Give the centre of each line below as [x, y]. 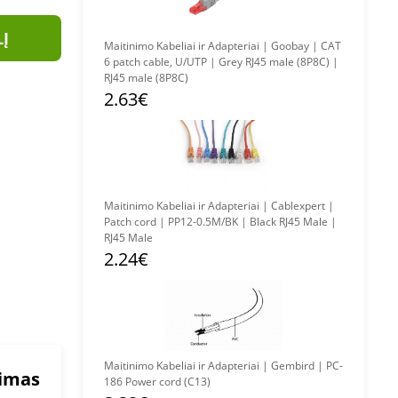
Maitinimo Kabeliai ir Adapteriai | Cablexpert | [187, 206]
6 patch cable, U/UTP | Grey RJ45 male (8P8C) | [221, 62]
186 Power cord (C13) [157, 382]
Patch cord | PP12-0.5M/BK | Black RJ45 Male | [220, 222]
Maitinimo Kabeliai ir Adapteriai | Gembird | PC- [187, 366]
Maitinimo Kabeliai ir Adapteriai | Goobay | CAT [187, 46]
